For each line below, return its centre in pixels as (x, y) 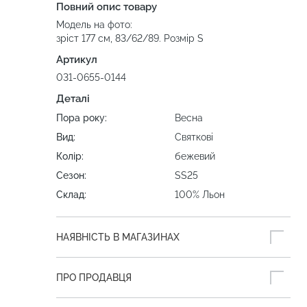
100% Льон (200, 195)
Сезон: (71, 176)
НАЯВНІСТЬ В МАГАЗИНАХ (118, 237)
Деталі (73, 99)
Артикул (77, 60)
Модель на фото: (96, 25)
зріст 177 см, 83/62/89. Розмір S (130, 39)
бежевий (195, 157)
